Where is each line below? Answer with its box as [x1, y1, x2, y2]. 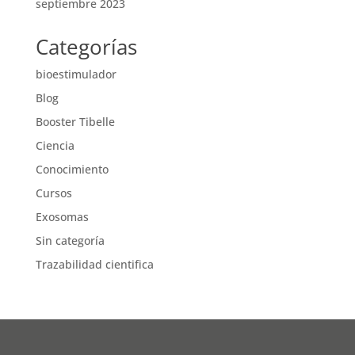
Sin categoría [35, 232, 105, 248]
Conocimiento [35, 161, 109, 177]
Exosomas [35, 208, 89, 224]
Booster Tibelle [35, 113, 115, 129]
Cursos [35, 185, 72, 200]
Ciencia [35, 137, 74, 153]
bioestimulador [35, 66, 116, 82]
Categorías [35, 32, 137, 61]
